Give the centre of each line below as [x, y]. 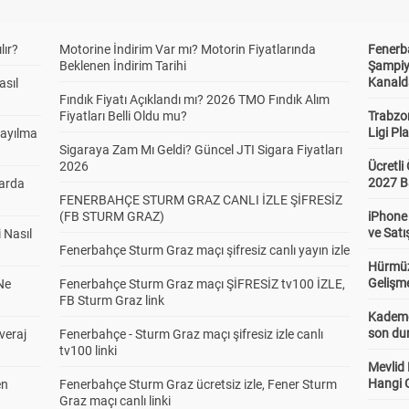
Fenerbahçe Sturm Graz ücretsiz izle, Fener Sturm [198, 384]
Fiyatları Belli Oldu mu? [123, 116]
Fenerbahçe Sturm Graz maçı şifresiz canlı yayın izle [204, 250]
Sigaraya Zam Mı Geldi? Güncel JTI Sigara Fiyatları [200, 150]
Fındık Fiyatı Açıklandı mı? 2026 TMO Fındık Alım [194, 100]
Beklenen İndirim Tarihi [122, 66]
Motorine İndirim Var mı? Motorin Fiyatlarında [187, 49]
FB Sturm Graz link [111, 300]
